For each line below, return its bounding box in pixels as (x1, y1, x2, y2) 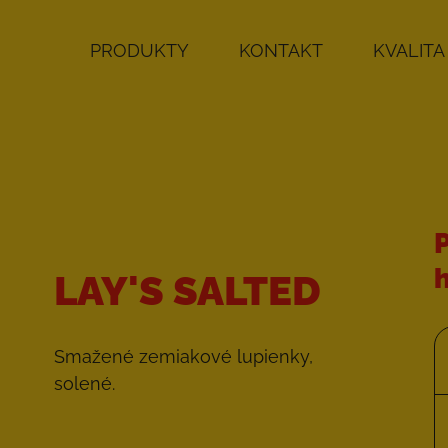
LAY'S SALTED (54, 267, 321, 314)
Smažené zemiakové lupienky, (54, 346, 313, 367)
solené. (54, 373, 115, 394)
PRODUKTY (89, 40, 189, 62)
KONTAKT (238, 40, 323, 62)
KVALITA (372, 40, 445, 62)
